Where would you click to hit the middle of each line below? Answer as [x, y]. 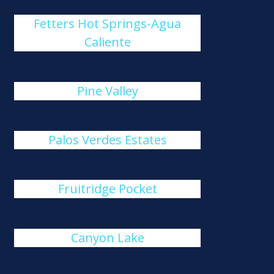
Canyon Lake [107, 238]
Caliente [107, 42]
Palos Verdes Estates [107, 140]
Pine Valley [107, 91]
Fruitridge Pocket [107, 189]
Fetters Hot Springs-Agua [108, 24]
